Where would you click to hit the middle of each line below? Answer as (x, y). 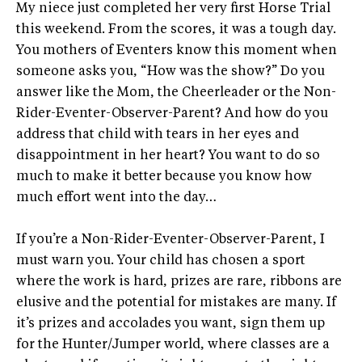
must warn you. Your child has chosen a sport (161, 261)
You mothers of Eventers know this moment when (177, 51)
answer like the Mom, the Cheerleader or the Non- (176, 93)
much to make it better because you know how (164, 177)
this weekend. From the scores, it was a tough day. (176, 30)
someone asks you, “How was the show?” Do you (170, 72)
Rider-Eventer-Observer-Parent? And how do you (172, 114)
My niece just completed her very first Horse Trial (173, 9)
